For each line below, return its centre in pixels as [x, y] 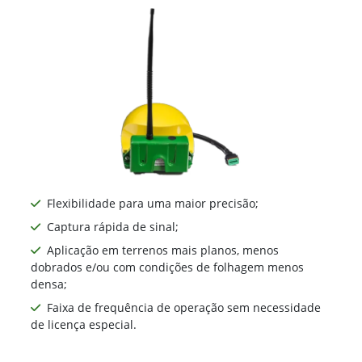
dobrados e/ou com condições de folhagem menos [167, 267]
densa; [49, 284]
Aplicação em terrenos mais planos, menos [163, 250]
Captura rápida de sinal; [113, 226]
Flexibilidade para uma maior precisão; [153, 203]
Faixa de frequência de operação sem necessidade [184, 307]
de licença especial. [84, 324]
